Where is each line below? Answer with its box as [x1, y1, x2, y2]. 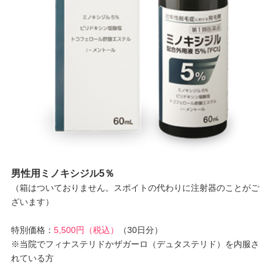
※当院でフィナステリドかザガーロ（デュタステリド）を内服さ [10, 239, 259, 249]
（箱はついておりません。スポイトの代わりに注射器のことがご [10, 182, 259, 193]
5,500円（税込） [53, 224, 119, 235]
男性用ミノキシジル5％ [10, 168, 114, 179]
